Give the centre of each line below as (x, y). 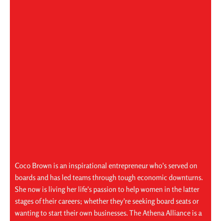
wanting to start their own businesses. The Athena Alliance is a (108, 213)
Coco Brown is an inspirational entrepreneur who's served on (106, 166)
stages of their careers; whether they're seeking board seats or (107, 201)
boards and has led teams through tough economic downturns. (109, 178)
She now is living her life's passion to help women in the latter (107, 189)
